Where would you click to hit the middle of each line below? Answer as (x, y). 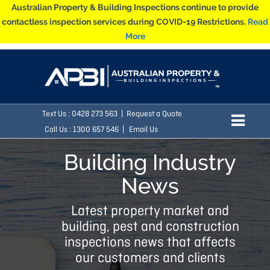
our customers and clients (150, 259)
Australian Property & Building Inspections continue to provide (135, 7)
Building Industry (150, 162)
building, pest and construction (150, 227)
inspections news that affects (150, 243)
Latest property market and (150, 212)
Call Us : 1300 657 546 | (84, 130)
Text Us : (57, 114)
